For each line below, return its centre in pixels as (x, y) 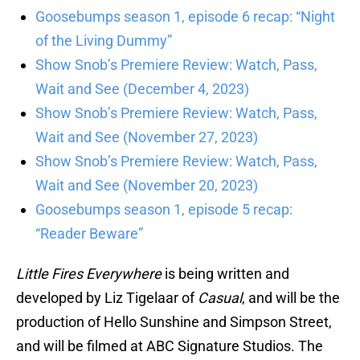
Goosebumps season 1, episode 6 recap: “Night (185, 17)
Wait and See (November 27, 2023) (147, 137)
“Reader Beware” (89, 234)
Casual (220, 298)
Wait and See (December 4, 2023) (142, 89)
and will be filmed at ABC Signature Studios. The (170, 346)
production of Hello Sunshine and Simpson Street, (174, 322)
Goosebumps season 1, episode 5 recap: (164, 210)
